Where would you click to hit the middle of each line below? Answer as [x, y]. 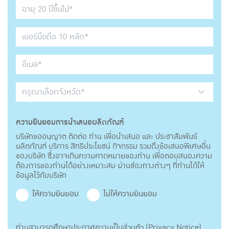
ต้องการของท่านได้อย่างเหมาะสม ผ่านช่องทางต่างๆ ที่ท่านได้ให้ [110, 166]
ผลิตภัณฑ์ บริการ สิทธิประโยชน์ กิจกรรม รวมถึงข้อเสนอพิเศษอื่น [113, 146]
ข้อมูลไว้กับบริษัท [41, 176]
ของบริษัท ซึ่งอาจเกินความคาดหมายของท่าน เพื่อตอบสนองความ [114, 156]
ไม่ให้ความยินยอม [130, 194]
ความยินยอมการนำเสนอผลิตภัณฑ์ [70, 123]
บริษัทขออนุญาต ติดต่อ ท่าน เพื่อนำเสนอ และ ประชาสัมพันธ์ [107, 137]
